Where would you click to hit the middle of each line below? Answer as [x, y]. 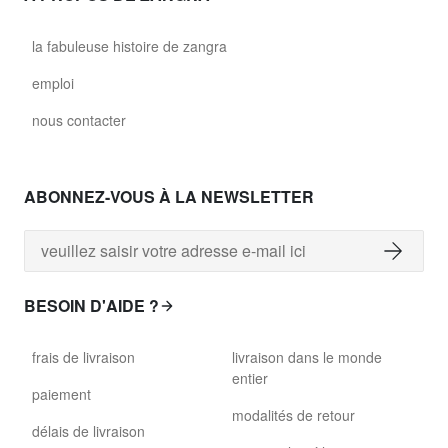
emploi [53, 83]
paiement [61, 394]
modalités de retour [293, 415]
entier [250, 378]
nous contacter [79, 120]
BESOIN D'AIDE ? [91, 305]
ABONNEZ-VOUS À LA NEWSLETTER [169, 196]
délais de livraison [88, 431]
